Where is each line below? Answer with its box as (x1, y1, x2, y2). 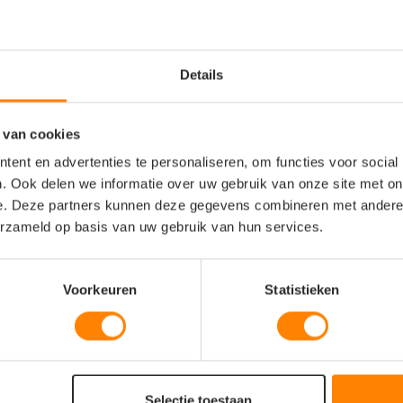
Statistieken (264, 282, 340, 298)
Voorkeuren (63, 282, 137, 298)
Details (179, 67, 224, 83)
